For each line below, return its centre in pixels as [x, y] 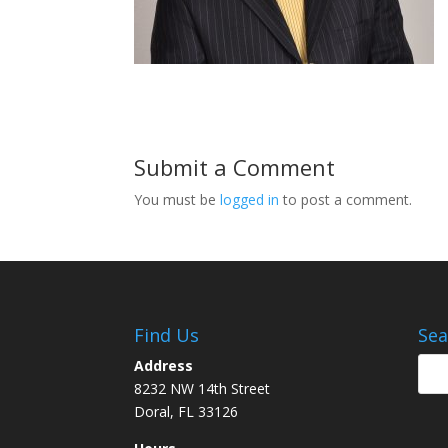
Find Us [167, 334]
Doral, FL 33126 [186, 411]
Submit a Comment [235, 167]
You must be [177, 199]
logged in [250, 199]
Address [164, 365]
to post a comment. [346, 199]
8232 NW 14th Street [202, 388]
